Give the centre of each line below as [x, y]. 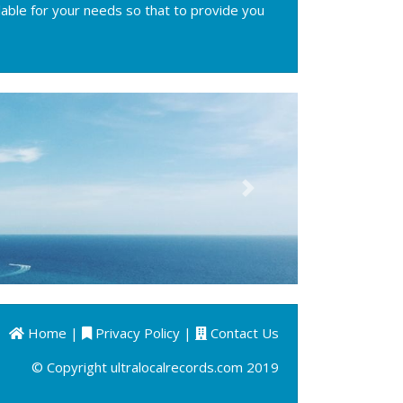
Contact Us [243, 333]
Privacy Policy [136, 333]
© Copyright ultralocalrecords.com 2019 [155, 367]
